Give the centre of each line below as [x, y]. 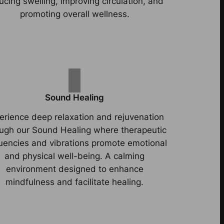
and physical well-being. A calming [75, 156]
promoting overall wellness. [74, 14]
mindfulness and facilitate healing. [75, 182]
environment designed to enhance [74, 169]
